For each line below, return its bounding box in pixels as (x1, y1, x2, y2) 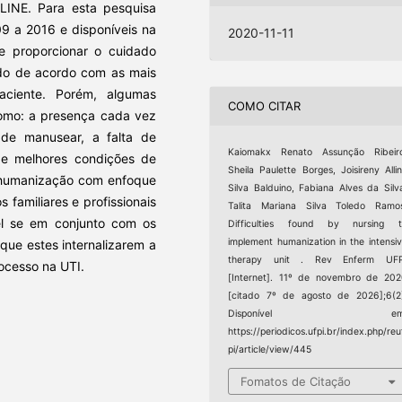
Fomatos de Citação (240, 374, 352, 389)
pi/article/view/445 (228, 343, 312, 355)
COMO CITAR (228, 99, 301, 114)
